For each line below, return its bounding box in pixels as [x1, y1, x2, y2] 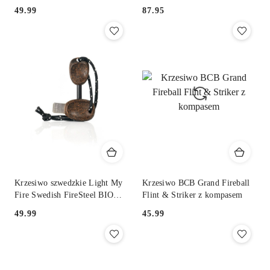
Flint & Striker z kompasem [142, 190, 243, 199]
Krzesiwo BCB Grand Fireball [142, 178, 250, 187]
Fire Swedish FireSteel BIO [14, 190, 114, 199]
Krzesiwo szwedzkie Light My [14, 178, 123, 187]
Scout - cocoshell [14, 202, 76, 212]
